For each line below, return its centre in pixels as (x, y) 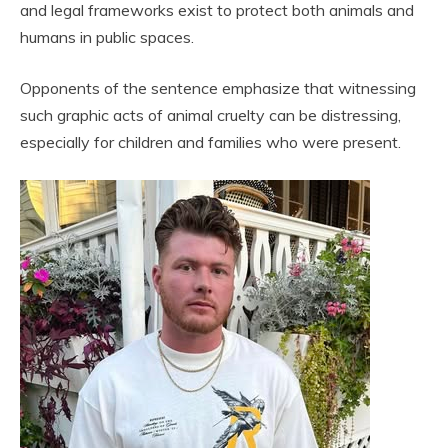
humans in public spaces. (107, 36)
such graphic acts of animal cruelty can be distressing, (210, 114)
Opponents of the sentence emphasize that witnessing (218, 87)
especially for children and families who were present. (210, 141)
